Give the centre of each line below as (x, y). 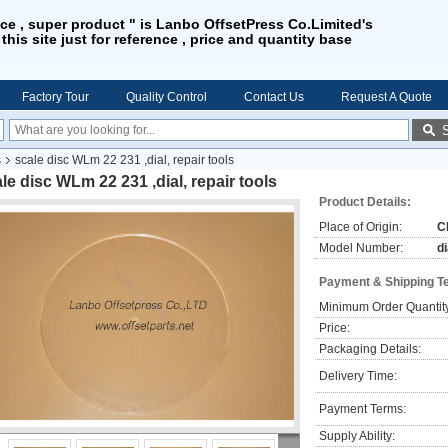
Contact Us (274, 97)
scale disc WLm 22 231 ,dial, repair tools (124, 160)
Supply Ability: (357, 436)
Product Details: (365, 202)
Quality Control (166, 97)
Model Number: (361, 248)
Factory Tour (55, 97)
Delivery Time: (358, 376)
